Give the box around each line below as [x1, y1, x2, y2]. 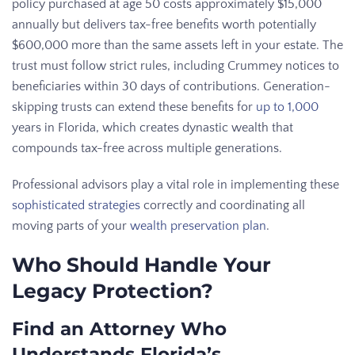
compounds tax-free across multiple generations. [12, 140, 282, 155]
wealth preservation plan [130, 218, 266, 233]
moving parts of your [12, 218, 130, 233]
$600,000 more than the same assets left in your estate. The [12, 37, 343, 52]
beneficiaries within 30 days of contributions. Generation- [12, 78, 330, 94]
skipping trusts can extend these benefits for [12, 99, 256, 114]
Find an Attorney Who [12, 317, 227, 340]
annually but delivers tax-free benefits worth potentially [12, 17, 316, 32]
